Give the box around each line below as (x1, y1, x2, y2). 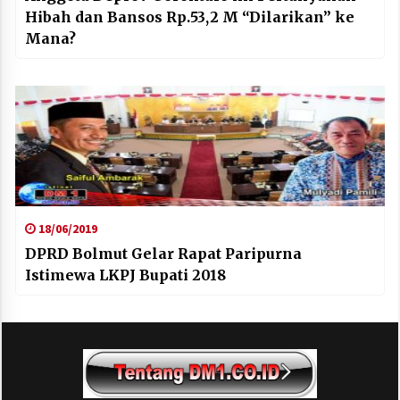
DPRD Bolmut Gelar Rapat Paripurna (25, 245, 302, 263)
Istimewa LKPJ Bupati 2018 (25, 266, 226, 285)
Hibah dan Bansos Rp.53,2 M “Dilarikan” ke (25, 8, 354, 27)
